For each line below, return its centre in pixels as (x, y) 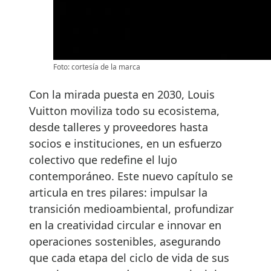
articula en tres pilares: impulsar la (118, 193)
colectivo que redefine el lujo (103, 160)
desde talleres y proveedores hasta (119, 127)
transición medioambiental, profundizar (131, 209)
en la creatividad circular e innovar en (125, 225)
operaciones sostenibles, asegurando (125, 242)
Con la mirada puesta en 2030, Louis (122, 95)
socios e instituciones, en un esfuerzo (126, 144)
